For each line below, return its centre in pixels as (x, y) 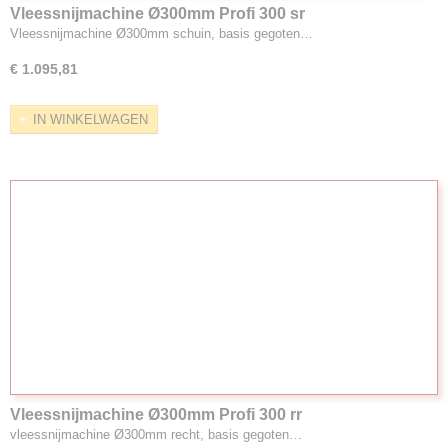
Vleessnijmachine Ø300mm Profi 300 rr (156, 414)
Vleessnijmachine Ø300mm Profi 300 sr (157, 13)
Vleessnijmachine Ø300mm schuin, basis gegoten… (161, 33)
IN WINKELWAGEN (90, 119)
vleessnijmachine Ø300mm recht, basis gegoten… (156, 434)
